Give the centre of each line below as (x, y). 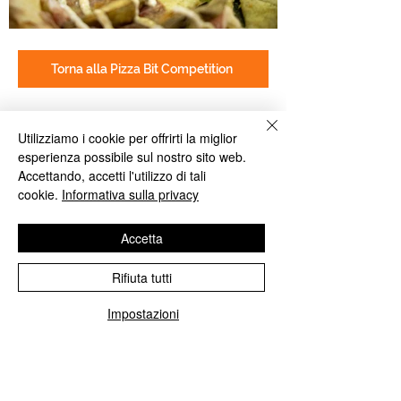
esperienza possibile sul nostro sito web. (132, 157)
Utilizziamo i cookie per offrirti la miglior (128, 138)
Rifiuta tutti (141, 277)
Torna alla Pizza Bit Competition (141, 68)
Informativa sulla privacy (130, 194)
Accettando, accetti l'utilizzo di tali (112, 175)
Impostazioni (143, 313)
